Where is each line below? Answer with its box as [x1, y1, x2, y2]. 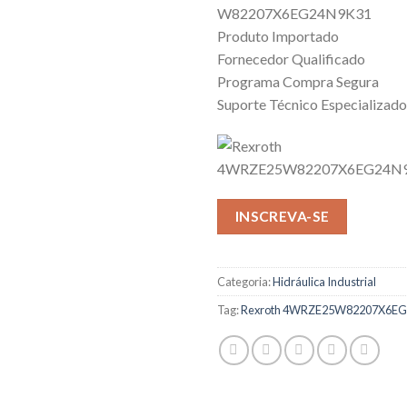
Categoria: [217, 273, 273, 289]
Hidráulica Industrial [273, 273, 376, 289]
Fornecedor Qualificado [217, 50, 365, 67]
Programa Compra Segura [217, 73, 379, 90]
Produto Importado [217, 27, 339, 45]
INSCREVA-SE [234, 207, 330, 224]
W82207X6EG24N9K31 [217, 5, 372, 22]
